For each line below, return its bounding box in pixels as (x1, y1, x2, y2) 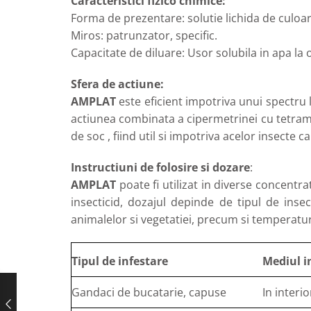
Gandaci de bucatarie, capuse (72, 285, 226, 301)
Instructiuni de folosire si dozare (71, 160, 250, 176)
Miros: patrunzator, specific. (71, 28, 217, 44)
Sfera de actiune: (71, 76, 164, 92)
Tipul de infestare (72, 253, 168, 269)
